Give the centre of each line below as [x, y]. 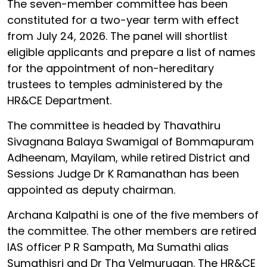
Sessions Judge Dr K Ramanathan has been [123, 173]
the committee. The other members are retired [132, 231]
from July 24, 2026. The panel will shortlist [117, 36]
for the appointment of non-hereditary [111, 68]
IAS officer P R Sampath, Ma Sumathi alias [118, 247]
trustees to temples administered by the [115, 84]
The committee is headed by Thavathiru [114, 125]
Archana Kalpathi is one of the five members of [133, 215]
